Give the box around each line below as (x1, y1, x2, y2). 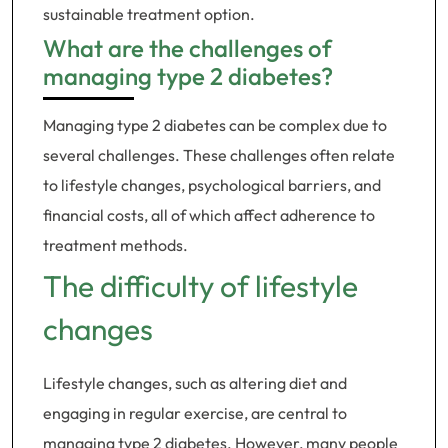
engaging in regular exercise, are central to (43, 403, 347, 423)
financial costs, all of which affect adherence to (43, 205, 375, 225)
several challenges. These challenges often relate (43, 145, 395, 165)
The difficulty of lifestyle (43, 267, 358, 305)
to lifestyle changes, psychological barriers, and (43, 175, 381, 195)
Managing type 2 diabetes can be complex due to (43, 115, 387, 135)
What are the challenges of (43, 33, 332, 63)
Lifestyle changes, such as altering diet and (43, 373, 347, 393)
